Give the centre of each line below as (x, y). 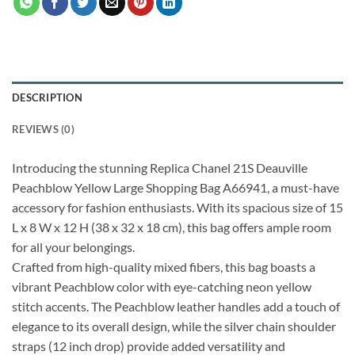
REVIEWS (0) (43, 130)
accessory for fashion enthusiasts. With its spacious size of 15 (177, 208)
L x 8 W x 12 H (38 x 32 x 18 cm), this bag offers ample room (172, 227)
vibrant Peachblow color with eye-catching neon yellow (162, 287)
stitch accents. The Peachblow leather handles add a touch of (176, 307)
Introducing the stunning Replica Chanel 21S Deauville (160, 168)
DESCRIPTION (47, 98)
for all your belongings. (73, 247)
